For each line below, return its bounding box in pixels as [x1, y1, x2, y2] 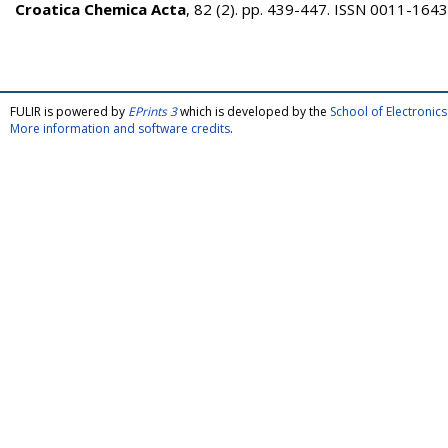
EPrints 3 [128, 103, 177, 120]
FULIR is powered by [10, 103, 128, 120]
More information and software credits [10, 120, 230, 137]
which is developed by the [177, 103, 330, 120]
